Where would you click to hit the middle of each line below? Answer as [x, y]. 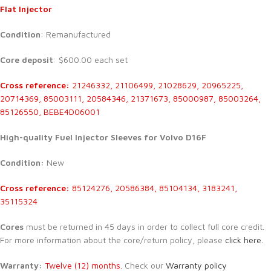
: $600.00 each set [90, 59]
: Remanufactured [76, 34]
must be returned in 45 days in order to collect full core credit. [144, 226]
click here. [244, 240]
